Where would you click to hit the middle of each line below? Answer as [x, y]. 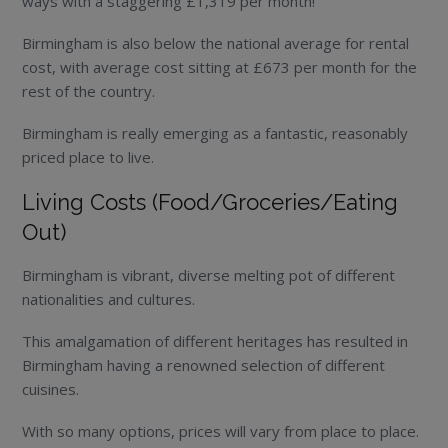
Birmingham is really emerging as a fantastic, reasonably [215, 132]
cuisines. [51, 388]
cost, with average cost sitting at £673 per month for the [220, 66]
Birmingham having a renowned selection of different [204, 364]
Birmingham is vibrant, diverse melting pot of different [209, 274]
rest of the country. [89, 90]
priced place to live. [88, 156]
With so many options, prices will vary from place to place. [221, 430]
